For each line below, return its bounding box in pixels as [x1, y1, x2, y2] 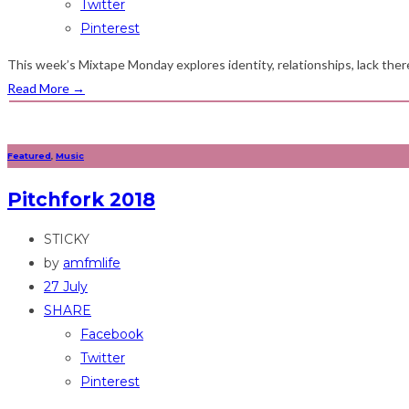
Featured [7, 151, 51, 162]
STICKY [44, 231, 89, 248]
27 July [44, 278, 88, 296]
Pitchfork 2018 [7, 187, 155, 211]
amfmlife [63, 255, 121, 272]
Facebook [80, 326, 143, 343]
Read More [7, 80, 72, 97]
